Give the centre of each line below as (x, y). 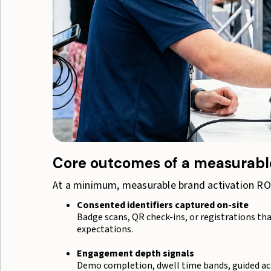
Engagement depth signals (135, 253)
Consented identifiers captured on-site (163, 205)
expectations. (105, 229)
